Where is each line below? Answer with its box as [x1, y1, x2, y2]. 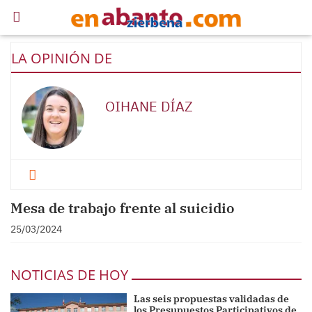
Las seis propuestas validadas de [134, 292, 290, 305]
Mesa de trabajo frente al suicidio [10, 198, 235, 217]
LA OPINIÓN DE [11, 49, 112, 68]
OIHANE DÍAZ [105, 97, 193, 116]
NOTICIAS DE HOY [10, 265, 128, 284]
